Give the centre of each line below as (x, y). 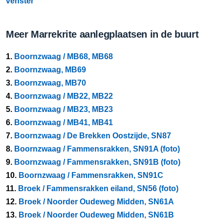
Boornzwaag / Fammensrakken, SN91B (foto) (97, 162)
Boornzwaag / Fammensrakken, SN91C (91, 175)
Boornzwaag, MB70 (50, 83)
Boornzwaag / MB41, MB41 (64, 122)
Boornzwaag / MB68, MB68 (64, 56)
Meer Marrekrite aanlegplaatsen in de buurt (102, 34)
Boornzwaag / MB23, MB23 (64, 109)
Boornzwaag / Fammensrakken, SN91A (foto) (97, 149)
